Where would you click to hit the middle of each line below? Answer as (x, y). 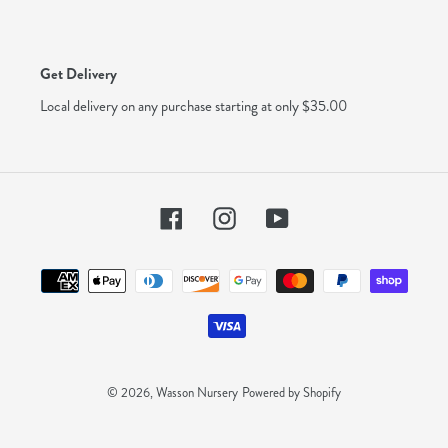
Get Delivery (78, 73)
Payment (251, 270)
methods (250, 294)
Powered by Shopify (291, 392)
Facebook (211, 215)
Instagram (265, 215)
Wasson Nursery (197, 392)
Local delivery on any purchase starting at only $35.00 (193, 106)
